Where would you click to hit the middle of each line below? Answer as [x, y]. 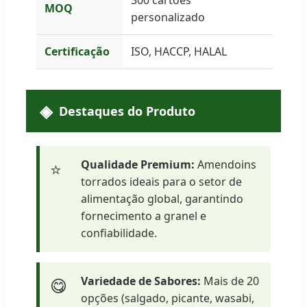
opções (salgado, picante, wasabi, [168, 298]
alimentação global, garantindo [162, 198]
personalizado [168, 17]
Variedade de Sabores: [141, 281]
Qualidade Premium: [138, 164]
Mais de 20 [230, 281]
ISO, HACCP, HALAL [179, 51]
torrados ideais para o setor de [161, 181]
